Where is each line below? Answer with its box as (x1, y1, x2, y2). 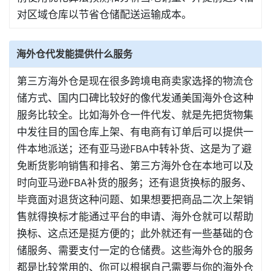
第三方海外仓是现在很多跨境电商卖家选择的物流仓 (17, 74, 253, 88)
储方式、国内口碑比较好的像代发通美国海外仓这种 (17, 91, 253, 105)
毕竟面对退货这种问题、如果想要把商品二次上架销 (17, 192, 253, 206)
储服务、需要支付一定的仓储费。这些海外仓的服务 (17, 243, 253, 257)
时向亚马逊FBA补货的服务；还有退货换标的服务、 (17, 175, 252, 189)
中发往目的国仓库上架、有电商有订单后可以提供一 (17, 125, 253, 139)
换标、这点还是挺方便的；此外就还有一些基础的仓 (17, 226, 253, 240)
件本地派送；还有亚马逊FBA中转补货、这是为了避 (17, 142, 252, 155)
